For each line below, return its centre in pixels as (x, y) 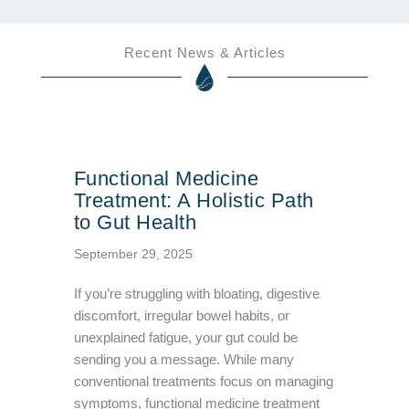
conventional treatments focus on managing (203, 382)
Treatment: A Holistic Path (194, 201)
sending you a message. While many (184, 360)
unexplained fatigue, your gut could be (185, 338)
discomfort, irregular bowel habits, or (181, 316)
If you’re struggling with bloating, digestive (196, 294)
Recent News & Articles (204, 53)
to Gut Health (135, 223)
